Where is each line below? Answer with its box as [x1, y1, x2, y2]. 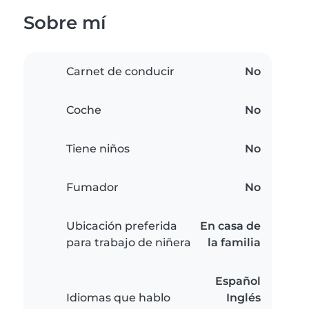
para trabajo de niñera [66, 236, 191, 250]
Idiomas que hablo [66, 291, 170, 305]
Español [215, 275, 261, 288]
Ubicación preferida [66, 219, 177, 233]
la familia [208, 236, 261, 250]
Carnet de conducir [66, 65, 175, 79]
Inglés [226, 291, 261, 305]
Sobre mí [23, 12, 106, 34]
